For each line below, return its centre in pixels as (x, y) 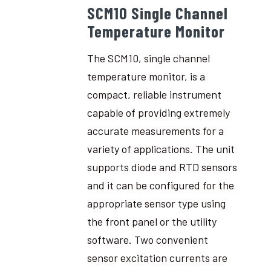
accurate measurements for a (155, 130)
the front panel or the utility (152, 221)
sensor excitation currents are (157, 257)
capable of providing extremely (158, 112)
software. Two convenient (147, 239)
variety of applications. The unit (161, 149)
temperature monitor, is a (146, 76)
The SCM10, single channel (148, 58)
